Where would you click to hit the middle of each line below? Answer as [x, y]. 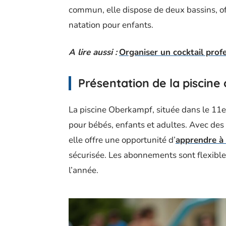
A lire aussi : [93, 52]
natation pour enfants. [111, 25]
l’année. [83, 170]
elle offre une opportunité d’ [122, 140]
